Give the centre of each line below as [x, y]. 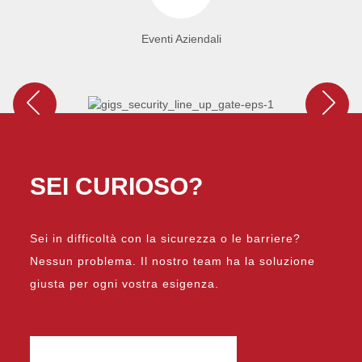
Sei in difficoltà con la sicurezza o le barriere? [166, 238]
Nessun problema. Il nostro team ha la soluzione [173, 261]
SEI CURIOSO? [117, 186]
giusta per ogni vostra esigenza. [125, 283]
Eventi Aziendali [181, 38]
